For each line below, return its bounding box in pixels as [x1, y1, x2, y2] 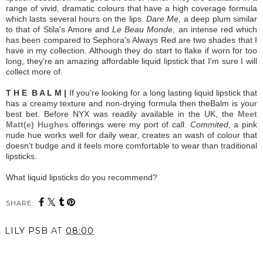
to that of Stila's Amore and [6, 25, 112, 35]
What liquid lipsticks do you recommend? [6, 173, 157, 183]
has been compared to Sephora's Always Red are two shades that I [6, 35, 257, 45]
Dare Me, [146, 14, 184, 24]
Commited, [190, 120, 234, 130]
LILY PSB [5, 225, 48, 237]
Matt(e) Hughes [6, 120, 69, 130]
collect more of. [6, 67, 65, 77]
